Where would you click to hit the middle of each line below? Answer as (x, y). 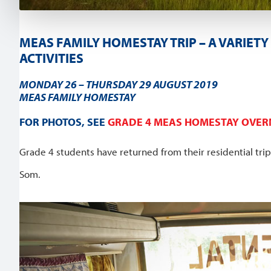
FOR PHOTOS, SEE (64, 122)
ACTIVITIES (51, 58)
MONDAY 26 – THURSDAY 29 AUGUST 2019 (119, 84)
